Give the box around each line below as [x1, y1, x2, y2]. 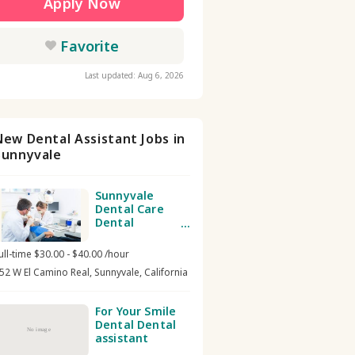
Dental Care [95, 201, 164, 216]
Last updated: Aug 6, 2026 [85, 70, 184, 81]
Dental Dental [95, 317, 177, 332]
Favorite [60, 36, 120, 55]
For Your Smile [95, 303, 177, 319]
